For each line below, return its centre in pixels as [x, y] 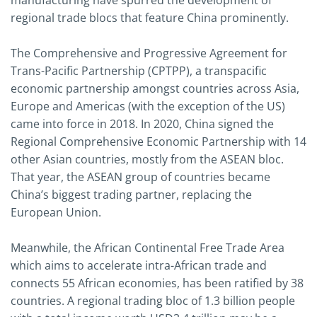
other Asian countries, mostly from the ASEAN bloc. [147, 160]
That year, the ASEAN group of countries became [140, 177]
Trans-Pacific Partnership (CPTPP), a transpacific [139, 71]
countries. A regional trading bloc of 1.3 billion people [153, 301]
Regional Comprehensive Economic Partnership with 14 [158, 142]
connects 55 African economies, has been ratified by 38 [157, 283]
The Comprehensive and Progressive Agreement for [149, 53]
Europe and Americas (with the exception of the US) [148, 106]
